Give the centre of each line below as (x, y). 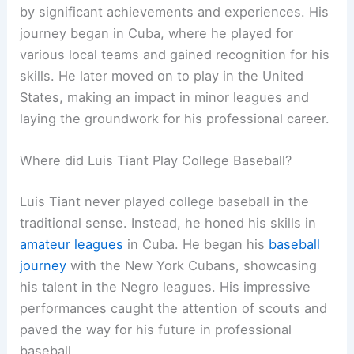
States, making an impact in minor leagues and (165, 98)
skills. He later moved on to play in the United (162, 76)
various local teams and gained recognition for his (175, 55)
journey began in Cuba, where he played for (157, 34)
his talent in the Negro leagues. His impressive (166, 286)
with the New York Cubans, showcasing (192, 265)
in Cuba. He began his (196, 244)
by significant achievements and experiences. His (175, 12)
